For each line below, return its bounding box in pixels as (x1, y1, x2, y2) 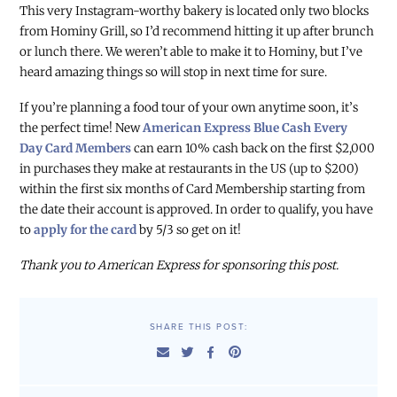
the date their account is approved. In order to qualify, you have (19, 202, 374, 218)
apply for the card (34, 222, 137, 238)
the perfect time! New (19, 121, 144, 136)
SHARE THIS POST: (149, 322, 248, 333)
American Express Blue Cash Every (143, 121, 348, 136)
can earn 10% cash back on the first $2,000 (131, 141, 376, 157)
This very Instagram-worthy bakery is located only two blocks (19, 4, 370, 19)
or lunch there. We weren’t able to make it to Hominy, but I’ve (19, 44, 363, 60)
